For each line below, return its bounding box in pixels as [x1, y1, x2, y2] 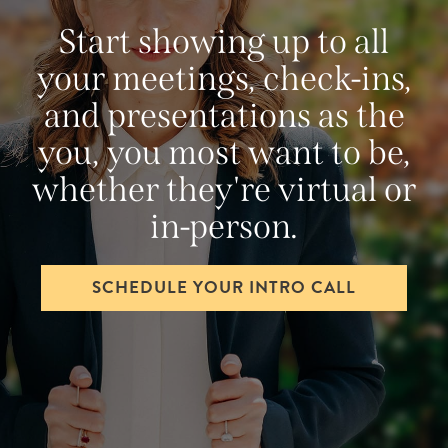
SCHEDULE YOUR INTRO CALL [92, 275, 356, 301]
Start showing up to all [59, 21, 389, 63]
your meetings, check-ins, [36, 58, 412, 100]
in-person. [150, 206, 298, 248]
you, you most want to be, [37, 132, 411, 174]
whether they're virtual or [32, 169, 416, 211]
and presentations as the [43, 95, 405, 137]
